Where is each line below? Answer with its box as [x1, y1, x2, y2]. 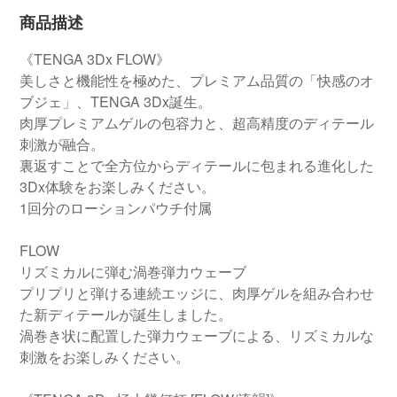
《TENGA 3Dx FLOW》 [19, 49, 170, 69]
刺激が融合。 [19, 134, 105, 154]
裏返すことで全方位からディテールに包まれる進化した [19, 155, 374, 175]
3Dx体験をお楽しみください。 [19, 176, 215, 197]
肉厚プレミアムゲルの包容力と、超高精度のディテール [19, 113, 374, 133]
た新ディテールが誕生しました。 [19, 304, 232, 324]
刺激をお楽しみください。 [19, 346, 190, 367]
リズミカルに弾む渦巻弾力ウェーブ [19, 261, 246, 282]
